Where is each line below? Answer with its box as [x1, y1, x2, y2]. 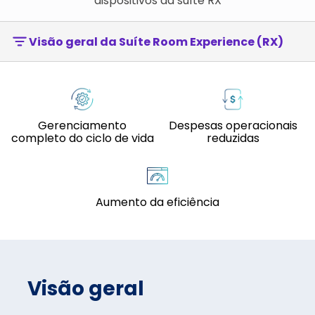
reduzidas [206, 130, 259, 146]
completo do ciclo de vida [11, 130, 154, 146]
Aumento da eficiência [96, 194, 219, 210]
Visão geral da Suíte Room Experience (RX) [29, 33, 283, 50]
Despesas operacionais [168, 117, 297, 134]
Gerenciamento [38, 117, 127, 134]
